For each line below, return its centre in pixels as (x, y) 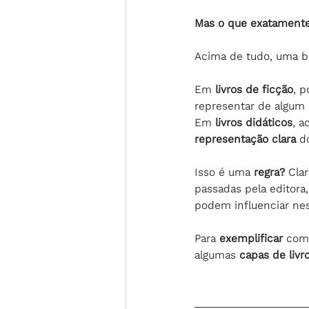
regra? (269, 172)
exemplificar (253, 238)
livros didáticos (252, 122)
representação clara (245, 139)
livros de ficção (254, 89)
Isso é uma (224, 172)
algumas (217, 255)
